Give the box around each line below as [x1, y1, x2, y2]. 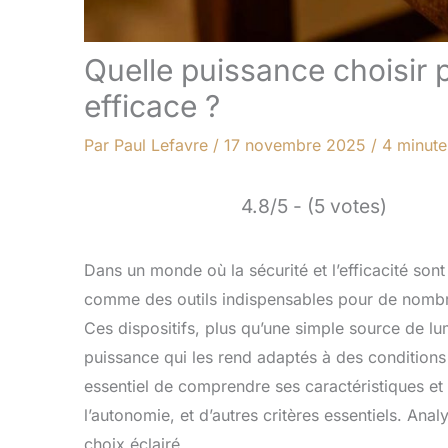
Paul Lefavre [114, 135, 213, 156]
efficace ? [84, 88, 220, 125]
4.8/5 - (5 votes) [241, 194, 387, 219]
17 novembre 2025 [224, 135, 371, 156]
